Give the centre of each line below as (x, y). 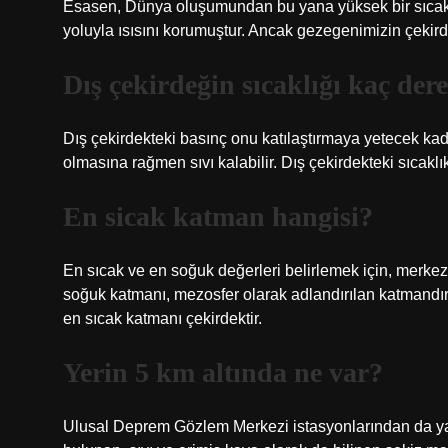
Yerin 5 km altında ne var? (223, 372)
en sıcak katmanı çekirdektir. (162, 318)
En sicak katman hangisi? (218, 216)
